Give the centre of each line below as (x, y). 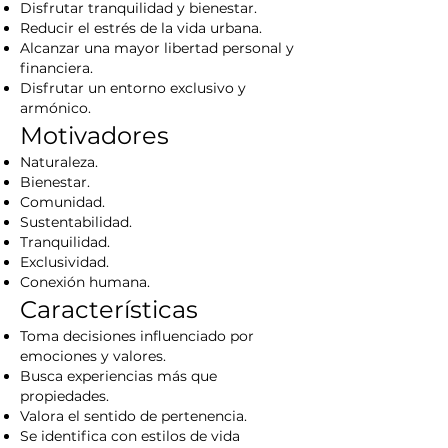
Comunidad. (62, 202)
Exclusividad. (64, 262)
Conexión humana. (85, 282)
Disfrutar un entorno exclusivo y (133, 88)
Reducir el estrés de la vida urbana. (141, 28)
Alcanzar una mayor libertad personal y (157, 48)
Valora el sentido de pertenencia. (133, 416)
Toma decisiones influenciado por (137, 336)
